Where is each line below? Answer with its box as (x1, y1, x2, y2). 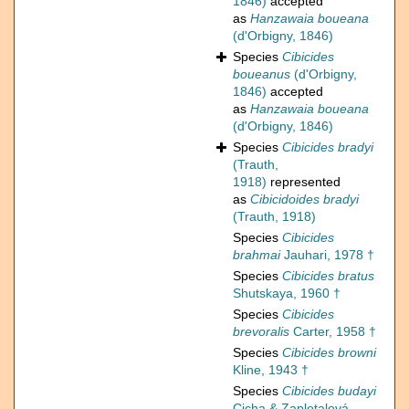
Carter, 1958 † (289, 324, 376, 340)
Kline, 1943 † (233, 362, 309, 378)
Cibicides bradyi (282, 140, 373, 155)
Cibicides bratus (282, 268, 374, 284)
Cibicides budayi (282, 383, 376, 399)
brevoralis (233, 324, 289, 340)
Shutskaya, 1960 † (233, 286, 341, 301)
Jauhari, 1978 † (280, 247, 374, 263)
